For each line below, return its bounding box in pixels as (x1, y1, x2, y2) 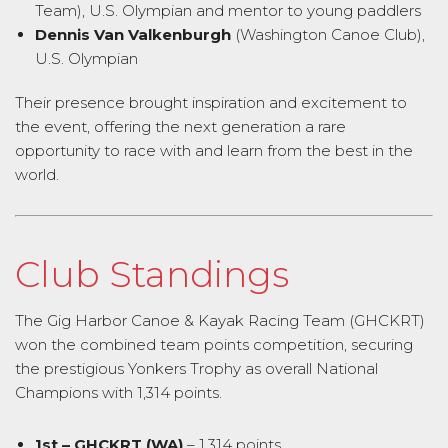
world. (15, 164, 59, 184)
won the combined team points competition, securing (15, 335, 413, 355)
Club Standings (15, 252, 289, 297)
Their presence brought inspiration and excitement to (15, 92, 407, 112)
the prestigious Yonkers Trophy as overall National (15, 359, 378, 379)
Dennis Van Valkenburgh (35, 24, 231, 44)
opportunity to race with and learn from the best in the (15, 140, 413, 160)
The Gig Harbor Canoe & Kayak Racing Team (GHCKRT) (15, 311, 425, 331)
